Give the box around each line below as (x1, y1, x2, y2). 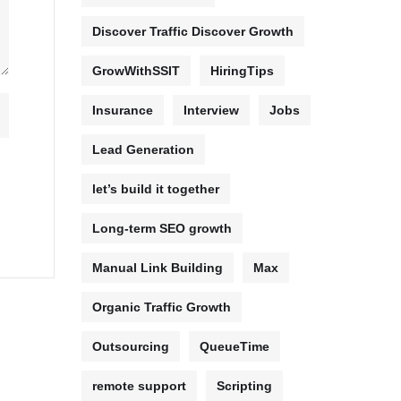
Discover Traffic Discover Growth (92, 24, 294, 38)
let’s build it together (92, 182, 219, 196)
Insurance (92, 103, 153, 117)
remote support (92, 379, 186, 393)
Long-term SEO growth (92, 221, 232, 235)
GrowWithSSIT (92, 64, 180, 78)
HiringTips (210, 64, 274, 78)
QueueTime (200, 339, 269, 354)
